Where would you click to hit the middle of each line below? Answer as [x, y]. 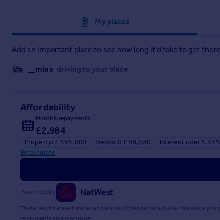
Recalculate [38, 152]
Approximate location [45, 21]
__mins [40, 69]
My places [112, 21]
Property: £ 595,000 [55, 142]
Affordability [48, 106]
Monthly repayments [63, 118]
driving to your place [92, 69]
